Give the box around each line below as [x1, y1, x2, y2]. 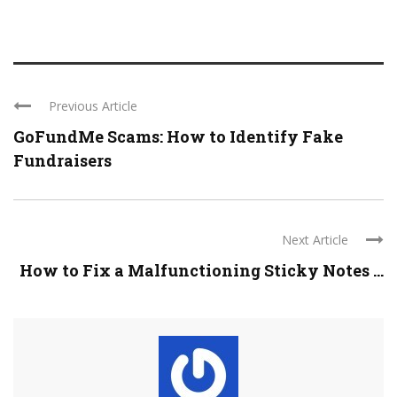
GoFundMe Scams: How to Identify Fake [13, 125, 343, 147]
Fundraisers [13, 149, 112, 171]
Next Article [282, 230, 348, 248]
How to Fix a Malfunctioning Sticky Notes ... [19, 259, 384, 281]
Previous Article [49, 97, 137, 114]
